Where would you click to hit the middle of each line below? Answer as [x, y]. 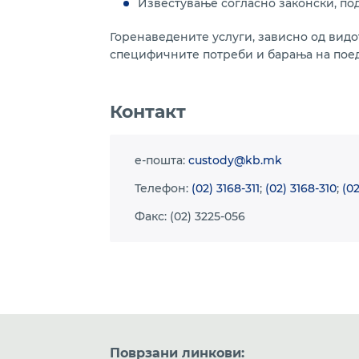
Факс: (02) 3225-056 [190, 216]
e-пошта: [161, 160]
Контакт [148, 112]
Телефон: [163, 188]
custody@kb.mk [235, 160]
